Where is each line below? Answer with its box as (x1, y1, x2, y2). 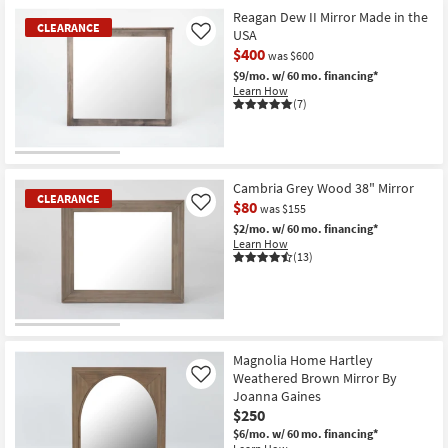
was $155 (260, 201, 306, 217)
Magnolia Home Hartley (233, 351, 373, 370)
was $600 (268, 47, 314, 63)
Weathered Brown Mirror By (233, 369, 397, 388)
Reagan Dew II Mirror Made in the (233, 7, 428, 26)
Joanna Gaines (233, 387, 321, 406)
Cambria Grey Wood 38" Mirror (233, 179, 414, 198)
